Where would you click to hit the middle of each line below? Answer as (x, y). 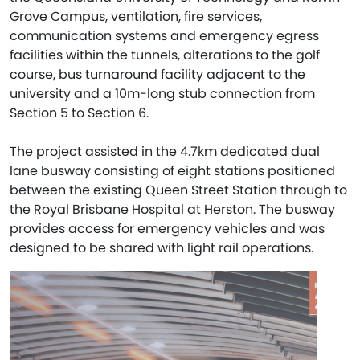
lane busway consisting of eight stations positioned (172, 171)
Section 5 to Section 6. (79, 113)
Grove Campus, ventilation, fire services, (136, 16)
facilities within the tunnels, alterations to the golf (165, 55)
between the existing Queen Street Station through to (178, 190)
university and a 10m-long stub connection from (162, 94)
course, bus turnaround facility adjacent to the (157, 74)
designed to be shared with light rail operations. (162, 248)
